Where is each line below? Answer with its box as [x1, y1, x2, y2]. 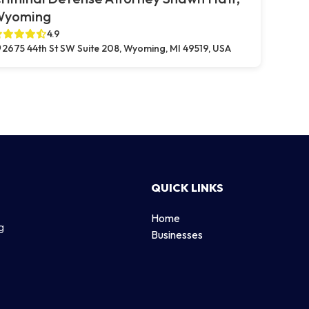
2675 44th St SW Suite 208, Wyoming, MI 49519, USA [2, 42, 231, 54]
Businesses [151, 227, 203, 241]
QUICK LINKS [151, 180, 223, 195]
